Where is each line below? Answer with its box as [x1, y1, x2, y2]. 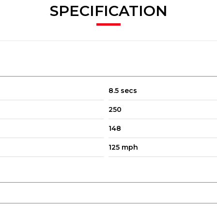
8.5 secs [108, 86, 137, 95]
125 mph [108, 142, 138, 152]
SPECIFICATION [49, 1, 168, 20]
